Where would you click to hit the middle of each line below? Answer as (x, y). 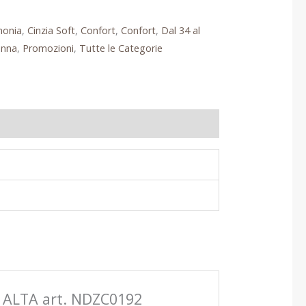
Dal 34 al (180, 31)
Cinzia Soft (51, 31)
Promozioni (48, 48)
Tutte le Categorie (121, 48)
